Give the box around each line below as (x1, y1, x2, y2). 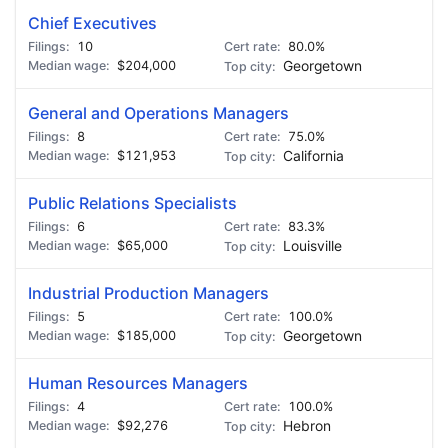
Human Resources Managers (28, 373, 248, 393)
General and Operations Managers (28, 103, 289, 123)
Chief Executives (28, 13, 157, 33)
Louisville (283, 238, 342, 254)
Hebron (283, 418, 331, 434)
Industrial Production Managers (28, 283, 269, 303)
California (283, 148, 344, 164)
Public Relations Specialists (28, 193, 237, 213)
